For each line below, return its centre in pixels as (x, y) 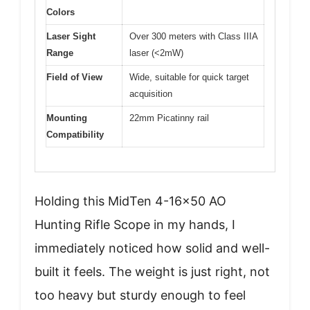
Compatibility (75, 135)
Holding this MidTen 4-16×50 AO (130, 201)
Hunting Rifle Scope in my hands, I (135, 224)
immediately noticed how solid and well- (152, 248)
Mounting (67, 118)
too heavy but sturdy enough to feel (140, 295)
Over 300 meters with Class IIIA (194, 37)
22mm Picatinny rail (169, 118)
